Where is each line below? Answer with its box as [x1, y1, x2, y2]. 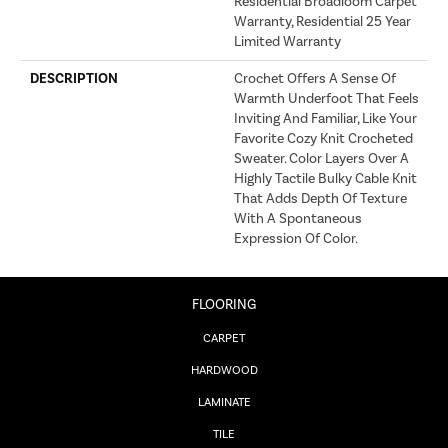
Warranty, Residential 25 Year [234, 12, 411, 31]
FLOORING [192, 295, 256, 314]
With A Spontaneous [234, 209, 362, 228]
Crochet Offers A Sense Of [234, 69, 396, 88]
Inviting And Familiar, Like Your [234, 109, 417, 128]
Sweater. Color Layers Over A [234, 149, 409, 168]
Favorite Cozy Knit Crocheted [234, 129, 413, 148]
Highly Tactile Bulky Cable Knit [234, 169, 417, 188]
